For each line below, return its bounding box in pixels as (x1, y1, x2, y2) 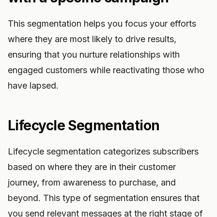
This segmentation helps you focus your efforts (8, 18, 196, 29)
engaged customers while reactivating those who (8, 65, 204, 75)
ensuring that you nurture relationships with (8, 49, 180, 60)
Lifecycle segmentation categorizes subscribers (8, 146, 199, 156)
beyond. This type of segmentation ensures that (8, 193, 200, 203)
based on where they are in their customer (8, 162, 176, 172)
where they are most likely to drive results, (8, 34, 176, 44)
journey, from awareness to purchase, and (8, 177, 176, 187)
